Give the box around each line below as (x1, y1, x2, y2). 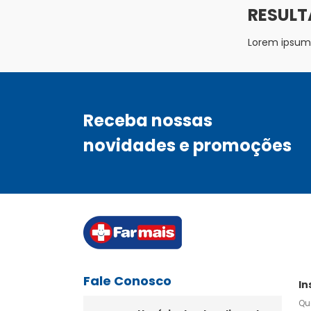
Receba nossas (83, 108, 212, 132)
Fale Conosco (83, 272, 171, 290)
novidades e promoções (83, 133, 292, 157)
